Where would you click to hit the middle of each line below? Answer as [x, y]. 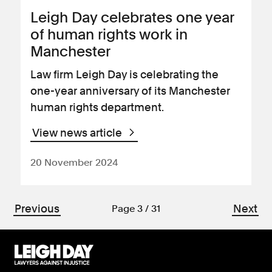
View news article [78, 133]
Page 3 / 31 [136, 209]
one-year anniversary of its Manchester [130, 91]
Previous [37, 209]
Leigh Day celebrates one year [132, 17]
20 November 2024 [74, 162]
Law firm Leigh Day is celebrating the [124, 74]
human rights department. [97, 107]
